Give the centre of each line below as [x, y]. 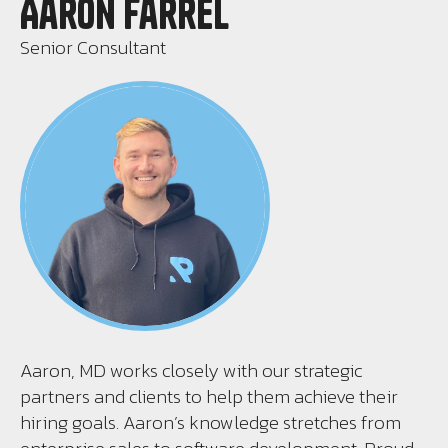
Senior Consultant [93, 47]
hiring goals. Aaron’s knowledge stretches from [210, 422]
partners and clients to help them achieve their [209, 396]
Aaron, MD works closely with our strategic [191, 370]
